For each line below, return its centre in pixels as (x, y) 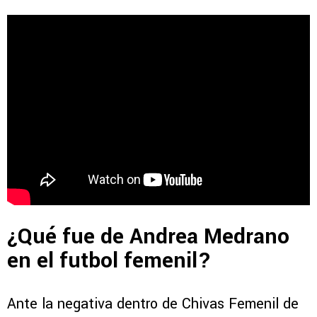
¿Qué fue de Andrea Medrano (148, 236)
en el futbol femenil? (112, 260)
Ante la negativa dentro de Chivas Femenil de (153, 304)
